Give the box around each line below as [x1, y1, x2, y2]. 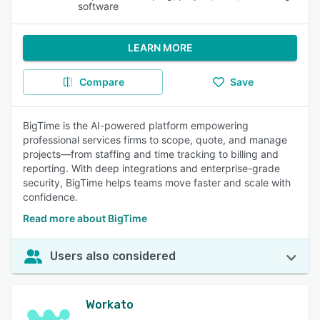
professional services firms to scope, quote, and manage [23, 134, 287, 146]
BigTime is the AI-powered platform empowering [23, 119, 249, 131]
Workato [86, 298, 134, 311]
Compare [79, 76, 124, 88]
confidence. [23, 191, 78, 203]
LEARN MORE [127, 41, 193, 54]
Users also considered [50, 249, 176, 263]
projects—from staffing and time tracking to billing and [23, 148, 279, 160]
